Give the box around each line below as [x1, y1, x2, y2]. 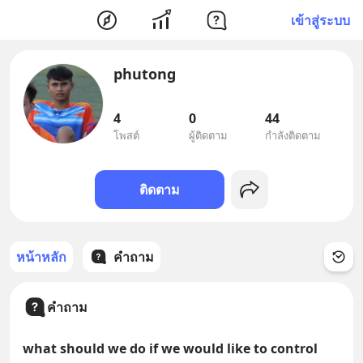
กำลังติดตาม [264, 128, 321, 143]
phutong [113, 64, 176, 83]
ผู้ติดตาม [189, 128, 228, 143]
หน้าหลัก [16, 248, 66, 266]
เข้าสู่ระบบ [291, 11, 350, 29]
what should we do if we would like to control [23, 340, 318, 357]
